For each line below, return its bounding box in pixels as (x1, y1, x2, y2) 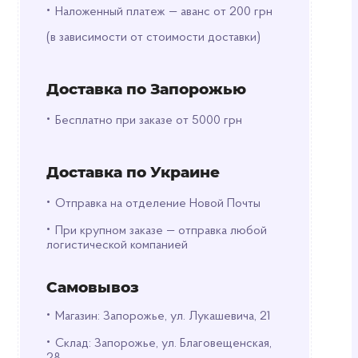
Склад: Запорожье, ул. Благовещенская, (54, 337, 272, 350)
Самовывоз (46, 278, 139, 296)
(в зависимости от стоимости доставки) (46, 31, 261, 44)
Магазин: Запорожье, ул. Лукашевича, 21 (54, 310, 271, 323)
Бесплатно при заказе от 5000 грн (54, 114, 242, 127)
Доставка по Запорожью (46, 80, 246, 98)
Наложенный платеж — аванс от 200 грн (54, 6, 272, 18)
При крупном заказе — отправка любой (54, 225, 267, 237)
